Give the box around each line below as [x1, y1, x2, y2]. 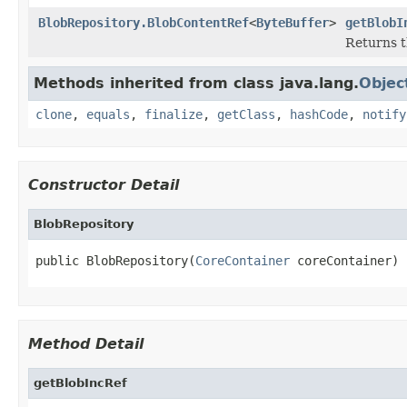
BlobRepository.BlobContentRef [38, 15, 249, 30]
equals [86, 106, 130, 122]
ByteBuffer [256, 15, 329, 30]
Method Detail [28, 334, 144, 352]
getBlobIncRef [34, 375, 127, 390]
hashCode [290, 106, 348, 122]
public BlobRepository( [35, 253, 195, 268]
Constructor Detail [28, 175, 179, 194]
